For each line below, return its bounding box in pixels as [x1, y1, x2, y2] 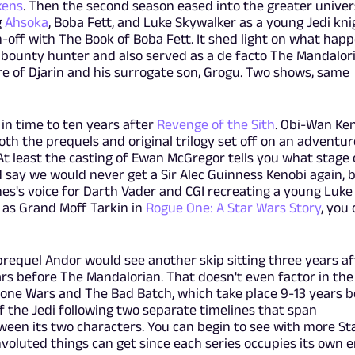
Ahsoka [4, 13, 48, 30]
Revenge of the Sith [156, 116, 275, 132]
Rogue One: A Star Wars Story [145, 199, 321, 216]
